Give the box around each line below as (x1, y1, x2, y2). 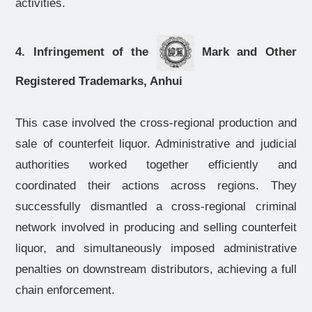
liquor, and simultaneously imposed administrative (15, 242, 297, 255)
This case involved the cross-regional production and (15, 116, 297, 130)
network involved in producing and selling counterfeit (15, 221, 297, 234)
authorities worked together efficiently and (15, 158, 297, 171)
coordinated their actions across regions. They (15, 179, 297, 192)
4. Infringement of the (15, 45, 157, 59)
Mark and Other (194, 45, 297, 59)
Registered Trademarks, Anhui (15, 75, 183, 88)
